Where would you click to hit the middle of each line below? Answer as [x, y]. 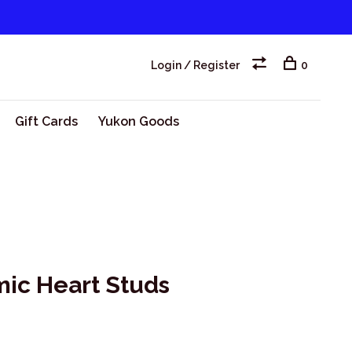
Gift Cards [46, 121]
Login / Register [195, 65]
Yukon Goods [138, 121]
